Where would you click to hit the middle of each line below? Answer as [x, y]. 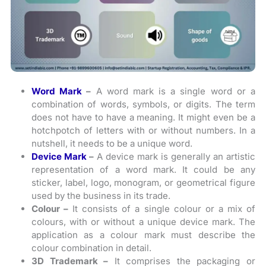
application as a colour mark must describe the [143, 235]
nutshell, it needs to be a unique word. [112, 144]
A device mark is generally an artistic [175, 157]
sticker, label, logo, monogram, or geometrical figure [143, 183]
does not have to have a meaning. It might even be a [143, 118]
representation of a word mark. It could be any [143, 170]
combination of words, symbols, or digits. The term [143, 104]
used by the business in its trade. [101, 196]
